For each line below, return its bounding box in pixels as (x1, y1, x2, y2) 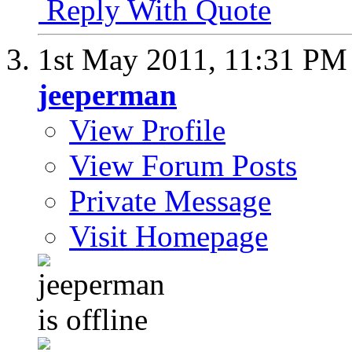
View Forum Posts (69, 148, 297, 182)
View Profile (69, 113, 225, 147)
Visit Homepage (69, 219, 268, 253)
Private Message (69, 184, 271, 218)
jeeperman (38, 78, 177, 112)
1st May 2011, (38, 42, 224, 76)
